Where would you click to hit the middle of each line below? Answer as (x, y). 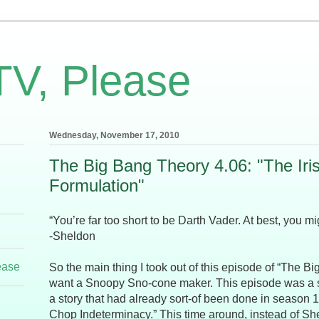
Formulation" (97, 186)
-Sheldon (72, 236)
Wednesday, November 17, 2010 (114, 136)
